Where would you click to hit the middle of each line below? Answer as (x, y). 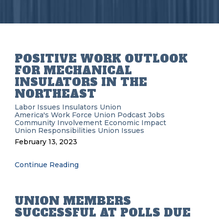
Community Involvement (58, 123)
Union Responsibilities (55, 131)
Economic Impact (135, 123)
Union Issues (121, 131)
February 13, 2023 (46, 142)
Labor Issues (37, 107)
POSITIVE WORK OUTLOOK (101, 59)
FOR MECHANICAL (73, 70)
